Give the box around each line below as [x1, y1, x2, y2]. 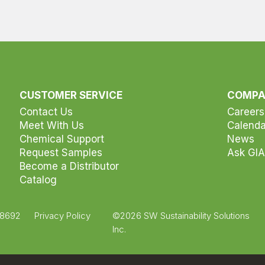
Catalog [19, 174, 57, 186]
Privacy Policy [34, 210, 91, 221]
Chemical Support [19, 133, 104, 145]
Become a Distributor [19, 160, 119, 172]
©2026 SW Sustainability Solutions [112, 210, 250, 221]
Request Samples [19, 147, 102, 159]
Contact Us [19, 106, 73, 118]
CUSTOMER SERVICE [19, 89, 122, 101]
